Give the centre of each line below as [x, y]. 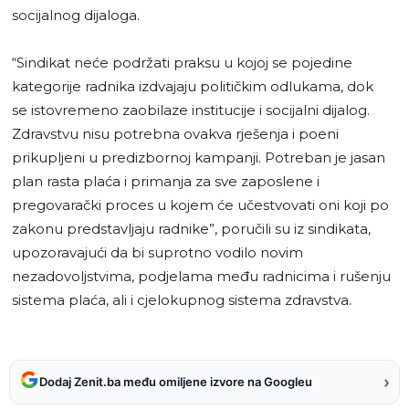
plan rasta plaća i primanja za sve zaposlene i [166, 181]
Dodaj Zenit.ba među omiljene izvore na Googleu [176, 382]
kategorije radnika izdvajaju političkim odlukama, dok [193, 86]
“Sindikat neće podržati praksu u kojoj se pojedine [182, 62]
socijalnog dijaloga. [76, 15]
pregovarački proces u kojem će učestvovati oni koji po [200, 204]
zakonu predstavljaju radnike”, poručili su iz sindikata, [191, 228]
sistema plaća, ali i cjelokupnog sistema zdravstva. [182, 299]
